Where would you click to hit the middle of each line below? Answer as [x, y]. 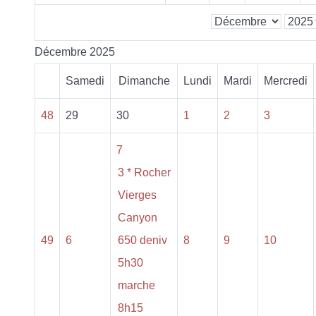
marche [136, 285]
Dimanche [144, 80]
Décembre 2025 [75, 51]
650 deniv [142, 240]
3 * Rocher [144, 172]
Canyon [138, 217]
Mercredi [286, 80]
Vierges [137, 195]
